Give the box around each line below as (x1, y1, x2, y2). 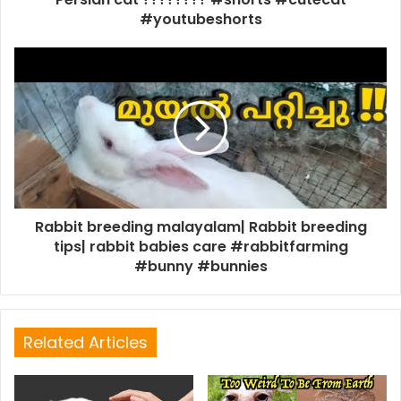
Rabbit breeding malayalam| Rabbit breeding (34, 217, 367, 237)
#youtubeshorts (139, 9, 262, 30)
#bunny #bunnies (133, 256, 268, 277)
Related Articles (23, 331, 148, 354)
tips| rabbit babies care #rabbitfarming (53, 236, 348, 257)
